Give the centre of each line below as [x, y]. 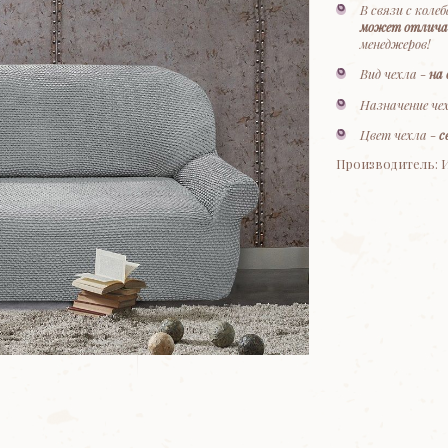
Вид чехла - [394, 74]
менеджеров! [394, 43]
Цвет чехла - [399, 135]
